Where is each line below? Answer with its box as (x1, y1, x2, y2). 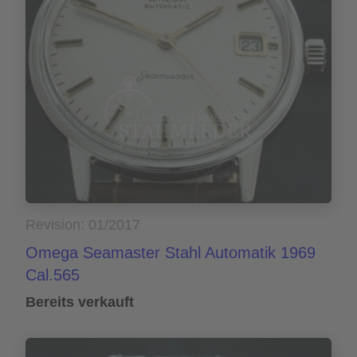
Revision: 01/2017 (25, 217, 140, 233)
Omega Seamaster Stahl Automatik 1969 (25, 244, 316, 262)
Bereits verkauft (25, 294, 134, 311)
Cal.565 (25, 266, 80, 284)
